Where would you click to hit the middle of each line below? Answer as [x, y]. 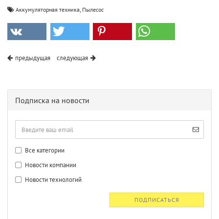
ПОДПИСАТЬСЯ [157, 200]
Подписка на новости [52, 100]
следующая [72, 58]
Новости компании [50, 165]
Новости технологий [53, 180]
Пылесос [93, 10]
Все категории [44, 151]
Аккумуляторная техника [48, 10]
